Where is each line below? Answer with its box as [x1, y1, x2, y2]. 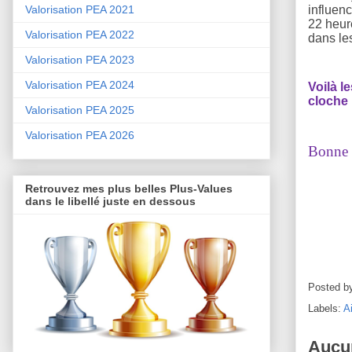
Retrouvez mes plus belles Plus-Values [25, 182, 233, 196]
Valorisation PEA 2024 [25, 79, 134, 92]
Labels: [308, 302, 343, 314]
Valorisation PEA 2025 [25, 104, 134, 117]
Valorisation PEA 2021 [25, 3, 134, 16]
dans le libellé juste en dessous [25, 195, 196, 208]
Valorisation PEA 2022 [25, 28, 134, 42]
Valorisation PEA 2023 [25, 53, 134, 67]
